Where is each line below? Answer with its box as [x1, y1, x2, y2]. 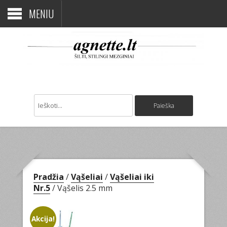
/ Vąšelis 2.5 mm [50, 182, 113, 194]
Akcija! [31, 213, 55, 223]
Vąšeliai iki [110, 171, 155, 182]
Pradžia [33, 171, 64, 182]
